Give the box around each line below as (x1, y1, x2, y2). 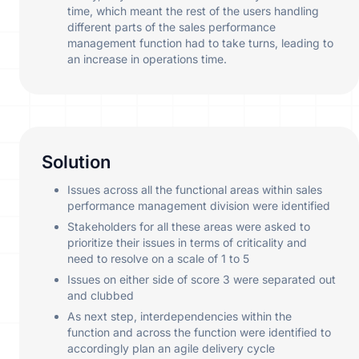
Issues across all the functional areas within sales (67, 183, 322, 197)
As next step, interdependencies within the (67, 309, 292, 324)
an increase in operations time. (67, 52, 227, 67)
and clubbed (67, 288, 134, 303)
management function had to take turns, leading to (67, 36, 333, 50)
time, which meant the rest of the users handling (67, 4, 319, 18)
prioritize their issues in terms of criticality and (67, 236, 307, 250)
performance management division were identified (67, 199, 330, 213)
